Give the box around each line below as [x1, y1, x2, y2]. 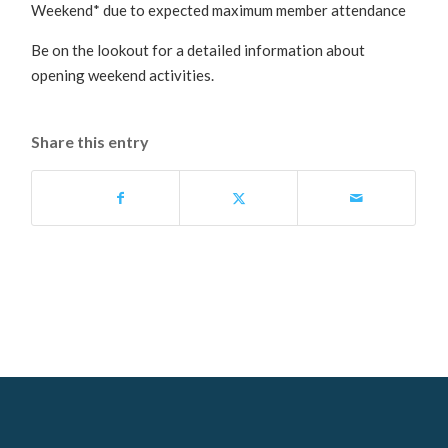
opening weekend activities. [31, 66, 215, 85]
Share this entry [31, 132, 150, 152]
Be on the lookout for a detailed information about [31, 41, 366, 60]
